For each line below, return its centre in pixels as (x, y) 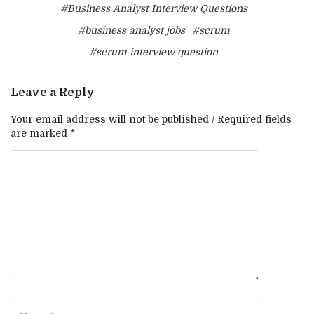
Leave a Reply (53, 93)
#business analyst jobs (131, 30)
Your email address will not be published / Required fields (151, 119)
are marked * (43, 133)
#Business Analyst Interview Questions (153, 9)
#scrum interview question (153, 52)
